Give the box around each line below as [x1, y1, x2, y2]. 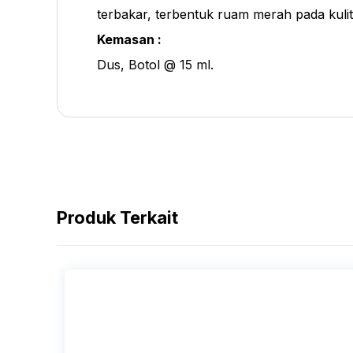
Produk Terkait [57, 206, 178, 228]
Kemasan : [97, 31, 162, 47]
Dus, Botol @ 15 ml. [97, 56, 214, 72]
